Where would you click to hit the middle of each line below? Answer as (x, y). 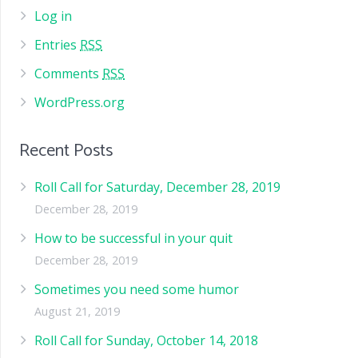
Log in (54, 16)
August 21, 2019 (78, 311)
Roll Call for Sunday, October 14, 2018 (147, 340)
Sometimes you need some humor (137, 289)
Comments (69, 73)
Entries (58, 44)
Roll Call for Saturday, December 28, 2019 (158, 187)
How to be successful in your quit (134, 238)
